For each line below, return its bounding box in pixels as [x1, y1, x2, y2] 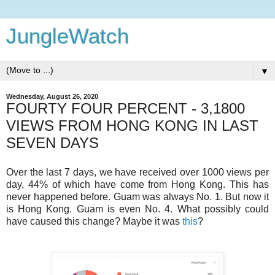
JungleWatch [6, 25, 129, 48]
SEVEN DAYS [6, 134, 99, 151]
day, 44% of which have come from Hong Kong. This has [6, 179, 269, 190]
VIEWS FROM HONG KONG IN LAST [6, 117, 258, 134]
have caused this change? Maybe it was [6, 215, 182, 227]
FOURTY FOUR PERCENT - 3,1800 [6, 100, 245, 117]
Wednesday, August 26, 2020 [6, 93, 98, 100]
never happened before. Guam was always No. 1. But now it [6, 191, 269, 202]
